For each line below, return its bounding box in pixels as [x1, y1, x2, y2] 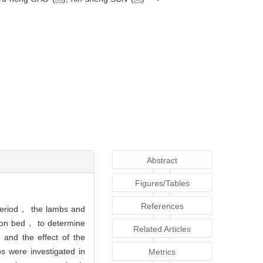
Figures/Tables [134, 178, 190, 188]
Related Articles [133, 224, 191, 234]
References [140, 201, 184, 211]
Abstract [147, 156, 177, 166]
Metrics [149, 247, 176, 257]
